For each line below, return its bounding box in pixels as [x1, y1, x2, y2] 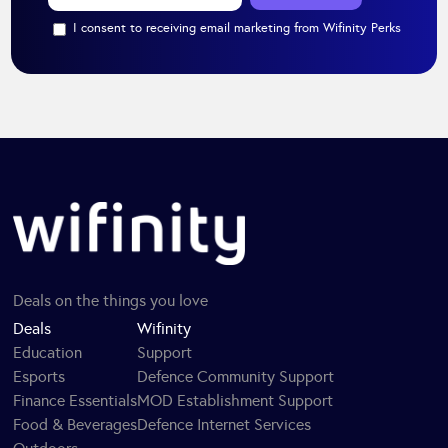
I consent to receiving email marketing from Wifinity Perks [72, 19, 401, 36]
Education [13, 343, 83, 363]
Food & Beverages [13, 415, 138, 435]
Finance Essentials [13, 391, 138, 411]
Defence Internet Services [137, 415, 312, 435]
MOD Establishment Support [137, 391, 334, 411]
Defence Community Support [137, 367, 335, 387]
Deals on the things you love [13, 291, 209, 311]
